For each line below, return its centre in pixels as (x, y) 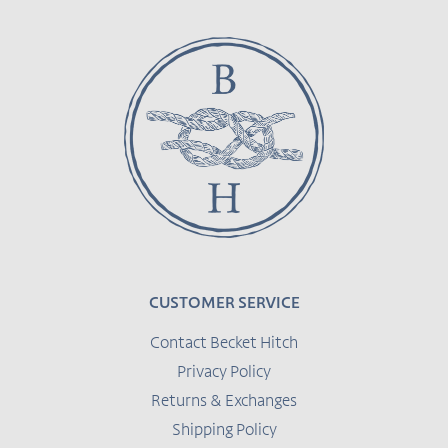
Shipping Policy (224, 430)
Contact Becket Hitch (224, 343)
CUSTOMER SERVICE (224, 303)
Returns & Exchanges (224, 401)
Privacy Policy (224, 372)
